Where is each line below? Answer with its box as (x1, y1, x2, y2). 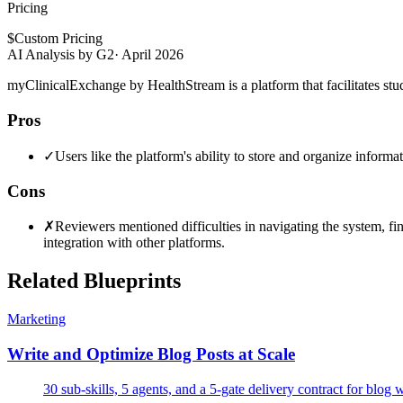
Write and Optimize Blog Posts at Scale (7, 344, 295, 363)
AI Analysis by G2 (7, 47, 114, 63)
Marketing (7, 311, 66, 327)
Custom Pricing (14, 31, 103, 47)
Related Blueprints (7, 269, 181, 293)
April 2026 (121, 47, 184, 63)
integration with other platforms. (43, 235, 225, 251)
